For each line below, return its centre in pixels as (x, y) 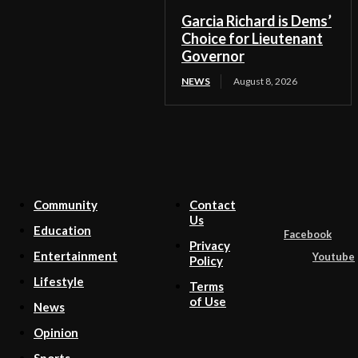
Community (66, 205)
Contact (213, 205)
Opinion (56, 333)
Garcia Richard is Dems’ (257, 21)
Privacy (210, 246)
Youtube (334, 256)
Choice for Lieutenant (252, 39)
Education (62, 231)
